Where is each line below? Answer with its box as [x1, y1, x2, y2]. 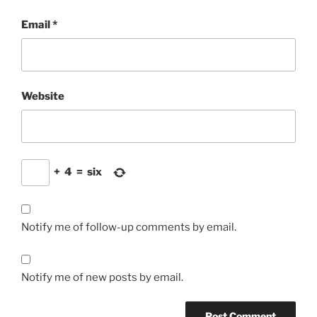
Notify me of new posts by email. [21, 270, 183, 284]
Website [21, 89, 64, 103]
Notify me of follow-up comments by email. [21, 221, 236, 234]
